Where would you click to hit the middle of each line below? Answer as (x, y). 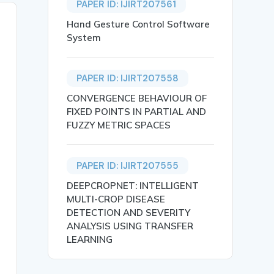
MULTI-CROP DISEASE (116, 199)
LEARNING (90, 240)
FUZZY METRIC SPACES (119, 125)
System (84, 38)
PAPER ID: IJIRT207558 (128, 79)
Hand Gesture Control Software (139, 24)
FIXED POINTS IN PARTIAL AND (137, 112)
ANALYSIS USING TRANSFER (130, 226)
